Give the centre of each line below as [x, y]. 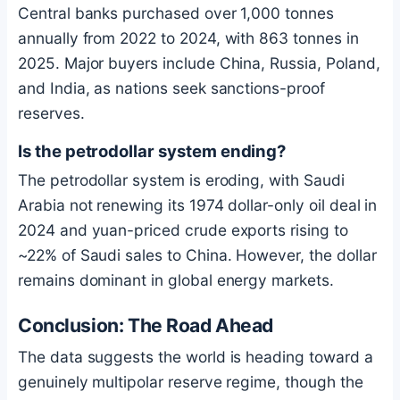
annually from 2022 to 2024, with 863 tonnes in [188, 38]
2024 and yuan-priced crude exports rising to [183, 230]
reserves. [51, 113]
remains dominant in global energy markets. [176, 280]
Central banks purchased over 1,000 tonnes [176, 13]
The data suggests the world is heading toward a [196, 356]
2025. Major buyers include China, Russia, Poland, [199, 63]
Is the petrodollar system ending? [152, 151]
